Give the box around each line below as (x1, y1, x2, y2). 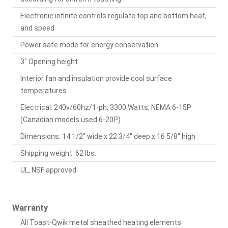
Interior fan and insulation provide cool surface (20, 74, 172, 83)
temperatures (20, 87, 67, 95)
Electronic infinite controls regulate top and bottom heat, (20, 12, 207, 20)
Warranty (12, 203, 48, 213)
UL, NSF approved (20, 166, 76, 175)
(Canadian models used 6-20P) (20, 116, 121, 124)
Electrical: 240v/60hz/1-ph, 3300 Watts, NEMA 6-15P (20, 103, 191, 112)
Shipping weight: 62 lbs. (20, 149, 96, 158)
